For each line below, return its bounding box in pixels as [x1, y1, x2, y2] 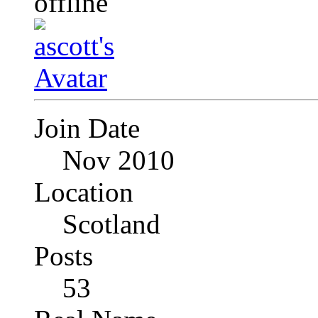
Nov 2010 [62, 145, 175, 176]
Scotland [62, 209, 160, 240]
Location [34, 177, 133, 208]
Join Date [34, 113, 140, 144]
